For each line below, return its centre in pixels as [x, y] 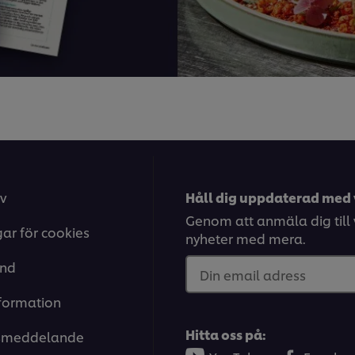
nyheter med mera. [246, 239]
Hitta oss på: [226, 334]
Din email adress [253, 275]
